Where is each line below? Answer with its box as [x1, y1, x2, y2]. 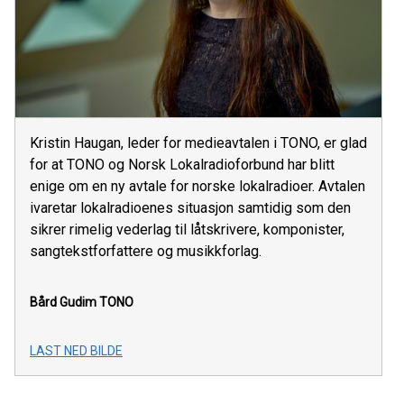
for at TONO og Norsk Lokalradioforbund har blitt [30, 155, 335, 173]
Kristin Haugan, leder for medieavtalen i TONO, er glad [30, 133, 367, 151]
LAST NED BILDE [30, 343, 123, 358]
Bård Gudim [30, 294, 96, 309]
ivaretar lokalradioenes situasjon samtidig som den [30, 198, 351, 216]
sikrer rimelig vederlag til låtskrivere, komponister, [30, 220, 344, 238]
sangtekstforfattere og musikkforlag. [30, 242, 262, 260]
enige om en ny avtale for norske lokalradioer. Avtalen [30, 177, 365, 195]
